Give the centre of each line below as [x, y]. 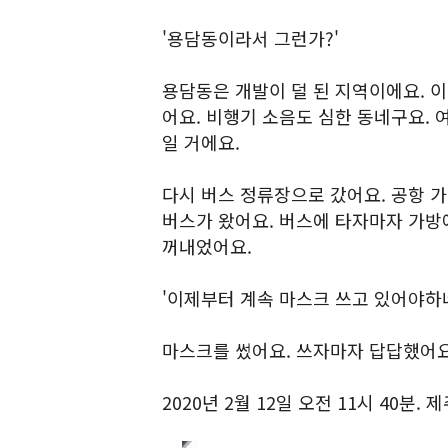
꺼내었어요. [207, 246]
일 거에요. [201, 142]
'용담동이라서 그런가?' [250, 38]
